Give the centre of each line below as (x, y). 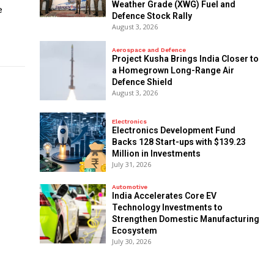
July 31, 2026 (131, 164)
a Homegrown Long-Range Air (173, 70)
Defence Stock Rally (152, 16)
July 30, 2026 (131, 242)
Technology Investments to (167, 208)
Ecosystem (134, 231)
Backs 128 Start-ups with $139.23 (179, 142)
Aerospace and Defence (149, 50)
